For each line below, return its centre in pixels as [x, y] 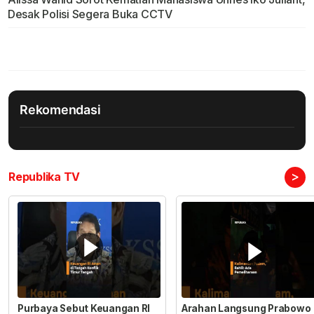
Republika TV [45, 177]
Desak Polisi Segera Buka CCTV [90, 14]
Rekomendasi [60, 110]
